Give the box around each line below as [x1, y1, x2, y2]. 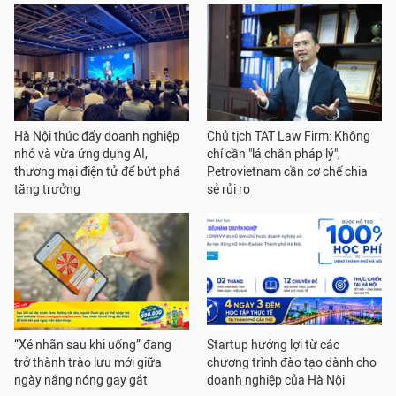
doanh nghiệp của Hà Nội [207, 373, 345, 388]
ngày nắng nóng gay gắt [14, 373, 148, 388]
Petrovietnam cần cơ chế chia [207, 164, 368, 179]
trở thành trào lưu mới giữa [14, 355, 162, 370]
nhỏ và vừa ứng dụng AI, [14, 147, 148, 162]
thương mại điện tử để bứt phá [14, 164, 180, 179]
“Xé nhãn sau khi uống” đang [14, 338, 171, 353]
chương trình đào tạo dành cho [207, 355, 377, 370]
